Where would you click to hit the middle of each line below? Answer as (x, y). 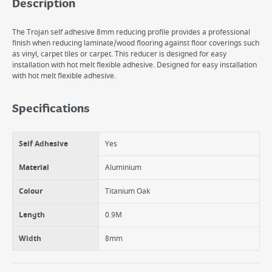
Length (32, 215)
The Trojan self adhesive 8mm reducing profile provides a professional (131, 32)
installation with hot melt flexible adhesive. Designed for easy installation (134, 65)
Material (34, 168)
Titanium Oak (127, 191)
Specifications (51, 109)
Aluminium (123, 168)
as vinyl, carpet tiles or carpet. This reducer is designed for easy (119, 54)
